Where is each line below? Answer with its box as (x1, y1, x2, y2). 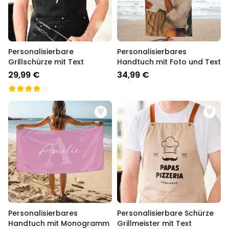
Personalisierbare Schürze (117, 208, 214, 218)
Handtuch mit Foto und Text (117, 57, 221, 67)
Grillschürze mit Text (8, 57, 84, 67)
